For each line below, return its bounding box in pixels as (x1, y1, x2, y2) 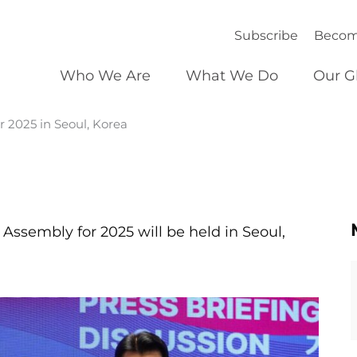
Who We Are (60, 67, 151, 84)
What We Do (186, 67, 279, 84)
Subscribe (234, 28, 299, 43)
